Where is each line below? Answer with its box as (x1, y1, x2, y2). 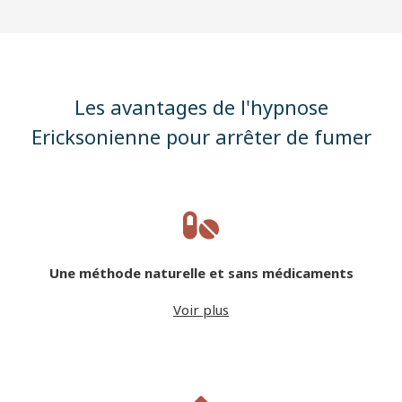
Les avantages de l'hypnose (74, 93, 328, 121)
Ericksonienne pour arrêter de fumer (31, 123, 371, 151)
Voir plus (173, 301, 229, 319)
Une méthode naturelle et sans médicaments (48, 264, 354, 283)
